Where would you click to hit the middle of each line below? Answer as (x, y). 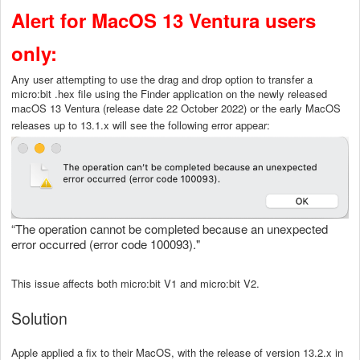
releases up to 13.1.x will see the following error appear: (141, 125)
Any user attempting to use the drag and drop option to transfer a (162, 79)
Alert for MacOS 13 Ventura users (164, 20)
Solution (39, 319)
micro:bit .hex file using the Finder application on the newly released (169, 93)
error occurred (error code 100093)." (106, 244)
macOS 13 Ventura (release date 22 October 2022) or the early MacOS (176, 108)
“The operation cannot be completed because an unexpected (170, 229)
